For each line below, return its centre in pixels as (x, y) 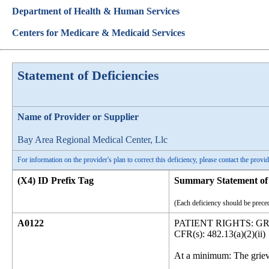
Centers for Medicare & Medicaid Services (98, 33)
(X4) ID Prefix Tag (56, 180)
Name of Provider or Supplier (78, 117)
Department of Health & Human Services (96, 11)
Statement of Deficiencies (88, 75)
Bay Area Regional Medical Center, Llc (92, 140)
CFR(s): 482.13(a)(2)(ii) (220, 234)
